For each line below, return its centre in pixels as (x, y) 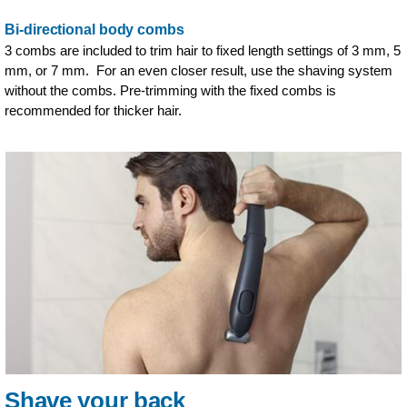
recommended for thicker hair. (94, 110)
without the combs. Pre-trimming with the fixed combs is (171, 90)
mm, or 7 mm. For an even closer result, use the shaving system (199, 70)
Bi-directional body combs (94, 29)
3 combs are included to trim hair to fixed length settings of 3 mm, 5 (203, 50)
